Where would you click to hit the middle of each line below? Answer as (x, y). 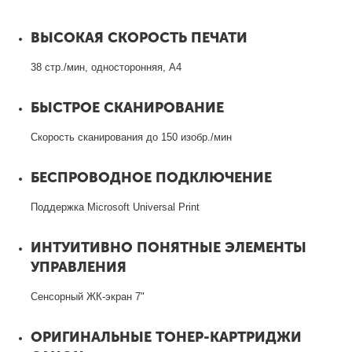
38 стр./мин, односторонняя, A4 (106, 67)
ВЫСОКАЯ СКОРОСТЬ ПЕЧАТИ (139, 37)
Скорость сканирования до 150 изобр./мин (132, 137)
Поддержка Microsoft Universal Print (115, 207)
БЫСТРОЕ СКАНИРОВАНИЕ (127, 107)
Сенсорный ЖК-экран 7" (88, 296)
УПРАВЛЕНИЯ (79, 267)
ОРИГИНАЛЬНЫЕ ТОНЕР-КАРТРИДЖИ (166, 337)
